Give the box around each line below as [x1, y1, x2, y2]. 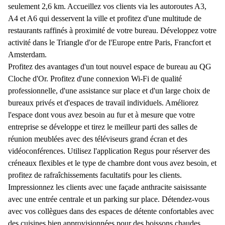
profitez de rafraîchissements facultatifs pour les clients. [8, 171, 182, 179]
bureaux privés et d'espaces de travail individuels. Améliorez [8, 98, 198, 107]
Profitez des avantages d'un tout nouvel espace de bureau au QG [8, 62, 211, 71]
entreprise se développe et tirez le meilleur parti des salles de [8, 123, 197, 131]
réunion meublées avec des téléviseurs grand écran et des [8, 135, 187, 143]
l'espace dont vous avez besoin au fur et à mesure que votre [8, 110, 195, 119]
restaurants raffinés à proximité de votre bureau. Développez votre [8, 26, 216, 35]
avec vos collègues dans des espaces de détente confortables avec [8, 207, 214, 215]
